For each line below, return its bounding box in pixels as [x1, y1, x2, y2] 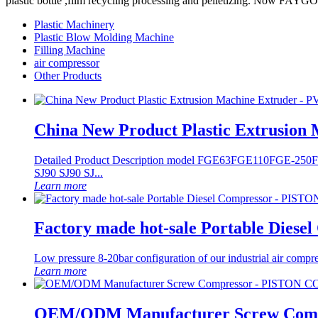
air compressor [34, 56, 99, 69]
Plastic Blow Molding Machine [34, 31, 174, 43]
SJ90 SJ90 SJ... [34, 166, 103, 179]
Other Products [34, 69, 102, 82]
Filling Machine [34, 43, 105, 56]
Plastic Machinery [34, 18, 114, 31]
